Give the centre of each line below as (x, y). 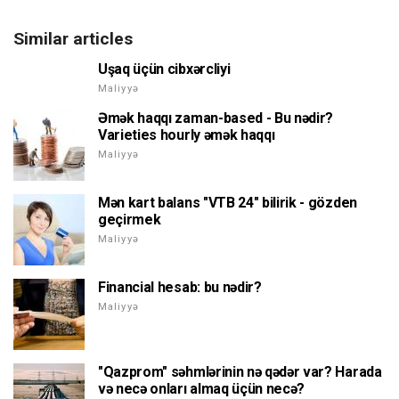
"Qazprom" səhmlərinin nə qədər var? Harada (240, 371)
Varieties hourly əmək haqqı (187, 134)
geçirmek (130, 219)
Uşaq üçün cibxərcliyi (164, 69)
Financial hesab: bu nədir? (180, 287)
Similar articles (73, 38)
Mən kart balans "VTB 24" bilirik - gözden (228, 202)
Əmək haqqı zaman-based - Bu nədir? (216, 118)
